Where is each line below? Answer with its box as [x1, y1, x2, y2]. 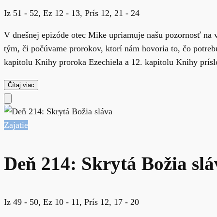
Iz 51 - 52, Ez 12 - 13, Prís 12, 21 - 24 [4, 8, 139, 18]
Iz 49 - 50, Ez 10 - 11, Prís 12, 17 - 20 [4, 197, 139, 207]
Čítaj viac [8, 81, 34, 89]
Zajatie [4, 120, 28, 130]
